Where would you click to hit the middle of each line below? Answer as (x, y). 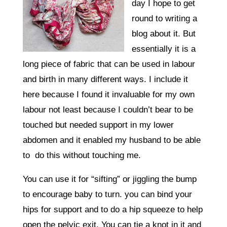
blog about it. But (163, 33)
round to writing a (164, 18)
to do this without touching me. (82, 155)
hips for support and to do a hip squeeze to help (112, 209)
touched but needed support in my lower (98, 125)
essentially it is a (163, 49)
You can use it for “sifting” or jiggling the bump (109, 179)
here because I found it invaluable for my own (108, 94)
